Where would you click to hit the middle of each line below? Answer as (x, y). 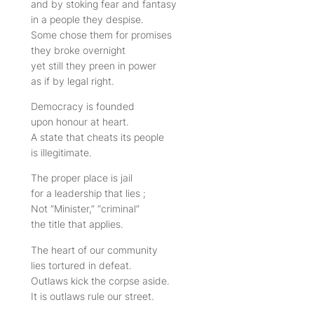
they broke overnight (78, 50)
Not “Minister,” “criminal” (85, 209)
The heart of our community (94, 250)
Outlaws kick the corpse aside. (100, 280)
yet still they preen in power (93, 65)
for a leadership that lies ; (88, 193)
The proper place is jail (81, 178)
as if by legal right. (72, 81)
